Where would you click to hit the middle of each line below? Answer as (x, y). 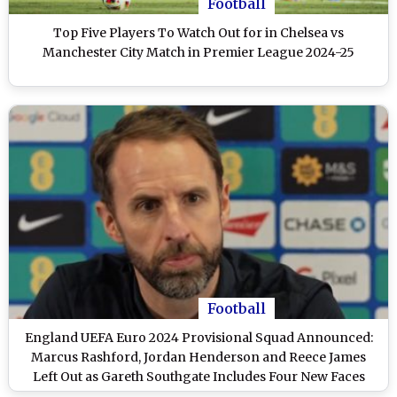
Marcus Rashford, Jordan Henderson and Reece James (198, 357)
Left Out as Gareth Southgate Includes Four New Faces (198, 376)
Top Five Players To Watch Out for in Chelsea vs (198, 32)
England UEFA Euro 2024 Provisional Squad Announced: (198, 337)
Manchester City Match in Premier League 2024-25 (198, 52)
